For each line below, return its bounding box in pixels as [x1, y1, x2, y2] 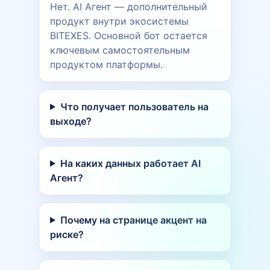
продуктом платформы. [50, 58, 163, 71]
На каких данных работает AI [60, 157, 201, 169]
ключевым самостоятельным [50, 43, 190, 56]
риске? [50, 228, 84, 240]
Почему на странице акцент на [60, 213, 207, 226]
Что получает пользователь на [60, 100, 209, 113]
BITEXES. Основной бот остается [50, 29, 207, 42]
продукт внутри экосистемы [50, 14, 189, 27]
